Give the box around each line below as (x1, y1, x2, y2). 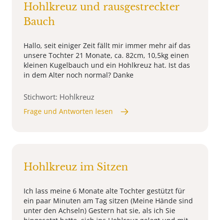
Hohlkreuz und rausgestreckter (24, 1, 179, 13)
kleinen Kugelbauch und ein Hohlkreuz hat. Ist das (24, 60, 190, 70)
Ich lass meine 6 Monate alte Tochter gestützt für (24, 186, 185, 196)
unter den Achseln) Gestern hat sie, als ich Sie (24, 206, 175, 216)
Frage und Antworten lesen (24, 107, 113, 116)
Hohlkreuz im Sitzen (24, 161, 128, 173)
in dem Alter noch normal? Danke (24, 70, 134, 80)
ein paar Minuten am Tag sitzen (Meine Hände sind (24, 196, 193, 206)
